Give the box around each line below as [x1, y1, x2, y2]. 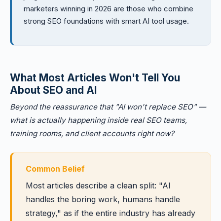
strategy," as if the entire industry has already [26, 208, 195, 218]
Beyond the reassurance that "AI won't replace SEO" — [10, 102, 206, 111]
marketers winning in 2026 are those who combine [24, 4, 193, 13]
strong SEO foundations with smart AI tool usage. [24, 17, 189, 26]
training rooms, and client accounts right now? [10, 129, 174, 138]
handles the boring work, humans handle [26, 194, 180, 204]
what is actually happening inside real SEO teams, [10, 115, 187, 125]
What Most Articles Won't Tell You [10, 72, 180, 84]
